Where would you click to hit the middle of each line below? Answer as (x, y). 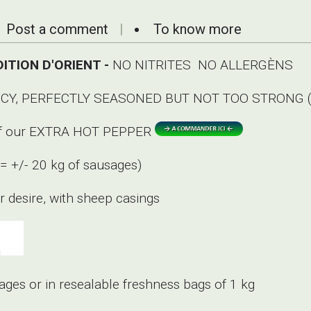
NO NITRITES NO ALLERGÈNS (203, 65)
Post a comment (57, 29)
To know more (197, 29)
